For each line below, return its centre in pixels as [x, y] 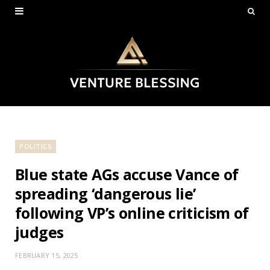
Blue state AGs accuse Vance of [127, 174]
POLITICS [36, 146]
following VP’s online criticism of [132, 212]
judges [39, 232]
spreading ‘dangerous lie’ [105, 193]
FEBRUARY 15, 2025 [47, 255]
